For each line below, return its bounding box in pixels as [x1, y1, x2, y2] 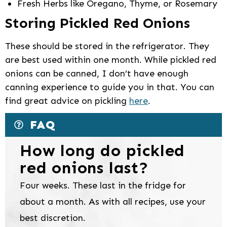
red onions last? [20, 158, 149, 178]
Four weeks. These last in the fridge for [20, 180, 186, 192]
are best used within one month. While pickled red [5, 54, 216, 66]
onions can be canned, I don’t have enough [5, 68, 188, 80]
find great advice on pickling [5, 95, 129, 107]
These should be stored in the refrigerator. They [5, 41, 209, 52]
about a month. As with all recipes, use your [20, 196, 206, 208]
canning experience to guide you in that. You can [5, 82, 214, 93]
